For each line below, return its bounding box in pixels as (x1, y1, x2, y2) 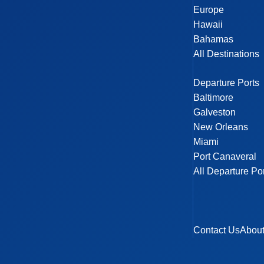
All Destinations (193, 49, 260, 59)
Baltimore (193, 93, 234, 103)
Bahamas (193, 34, 234, 44)
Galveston (193, 107, 236, 117)
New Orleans (193, 122, 249, 132)
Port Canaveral (193, 151, 257, 161)
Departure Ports (193, 78, 260, 88)
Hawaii (193, 19, 223, 29)
